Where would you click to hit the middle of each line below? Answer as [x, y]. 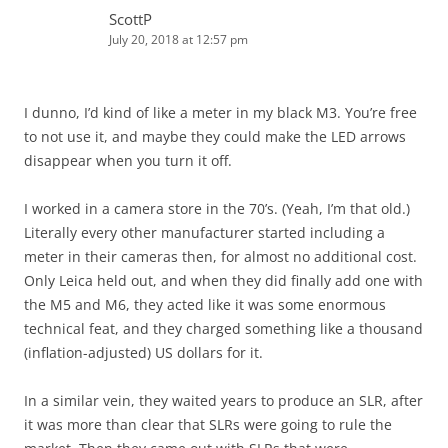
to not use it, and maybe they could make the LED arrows [215, 137]
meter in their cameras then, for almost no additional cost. [220, 257]
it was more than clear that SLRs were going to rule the [208, 425]
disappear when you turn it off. [128, 161]
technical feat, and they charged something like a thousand [223, 329]
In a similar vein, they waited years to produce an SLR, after [223, 401]
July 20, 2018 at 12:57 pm [178, 40]
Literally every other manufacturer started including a [204, 233]
